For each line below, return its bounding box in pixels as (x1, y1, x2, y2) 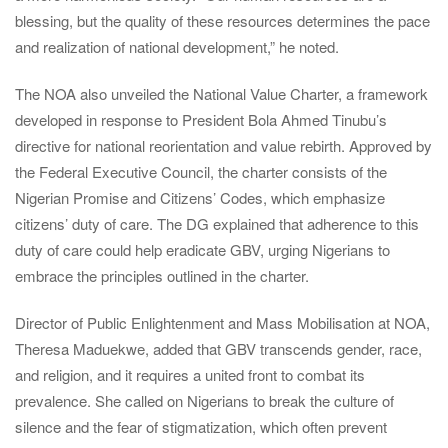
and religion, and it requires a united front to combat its (15, 364, 365, 386)
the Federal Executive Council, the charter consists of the (15, 160, 387, 182)
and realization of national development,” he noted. (15, 35, 339, 57)
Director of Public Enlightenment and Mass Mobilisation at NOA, (15, 312, 430, 334)
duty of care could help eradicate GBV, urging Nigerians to (15, 238, 390, 260)
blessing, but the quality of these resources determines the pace (15, 9, 430, 31)
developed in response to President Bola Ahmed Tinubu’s (15, 108, 387, 130)
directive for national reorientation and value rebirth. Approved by (15, 134, 432, 156)
